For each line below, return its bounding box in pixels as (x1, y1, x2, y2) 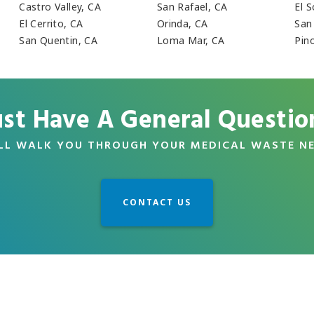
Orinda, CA (156, 17, 208, 31)
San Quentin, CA (19, 34, 98, 48)
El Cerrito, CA (19, 17, 83, 31)
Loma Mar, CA (156, 34, 225, 48)
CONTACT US (123, 196, 191, 208)
